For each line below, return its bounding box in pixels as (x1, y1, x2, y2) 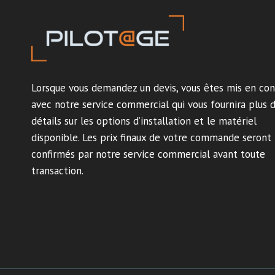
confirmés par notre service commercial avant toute (31, 147, 265, 161)
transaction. (31, 163, 83, 177)
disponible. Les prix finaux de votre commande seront (31, 130, 271, 144)
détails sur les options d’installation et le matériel (31, 114, 257, 128)
